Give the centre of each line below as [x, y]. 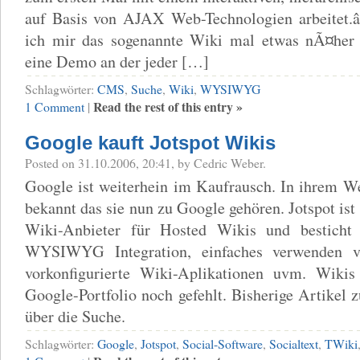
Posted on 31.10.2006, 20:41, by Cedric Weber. [145, 162]
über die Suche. [75, 316]
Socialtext [294, 343]
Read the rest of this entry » [168, 106]
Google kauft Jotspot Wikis [150, 142]
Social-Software [223, 343]
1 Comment [55, 106]
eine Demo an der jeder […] [117, 61]
